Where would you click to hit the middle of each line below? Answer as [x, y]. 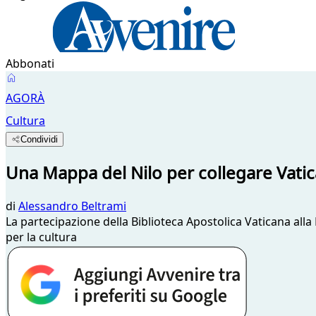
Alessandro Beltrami [72, 206]
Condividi [39, 139]
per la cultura [41, 237]
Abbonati [30, 63]
